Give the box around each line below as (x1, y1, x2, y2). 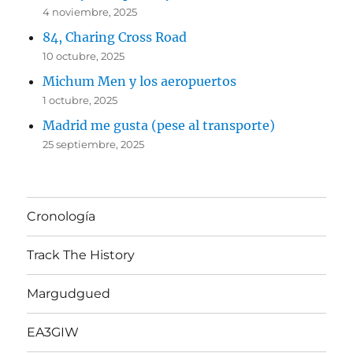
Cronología (27, 209, 96, 225)
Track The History (27, 247, 136, 263)
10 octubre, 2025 (43, 49, 125, 62)
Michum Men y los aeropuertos (43, 72, 237, 89)
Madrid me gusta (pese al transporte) (43, 117, 276, 133)
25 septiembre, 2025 (43, 137, 145, 150)
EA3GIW (27, 325, 80, 340)
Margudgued (27, 286, 111, 302)
